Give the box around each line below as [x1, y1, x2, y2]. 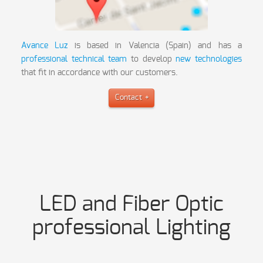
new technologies [176, 55, 242, 63]
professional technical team [21, 55, 127, 63]
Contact [115, 93, 142, 102]
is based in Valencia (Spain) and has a [68, 41, 242, 50]
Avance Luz [21, 41, 68, 50]
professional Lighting [32, 217, 231, 238]
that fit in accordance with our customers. [21, 68, 178, 77]
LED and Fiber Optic [39, 193, 224, 215]
